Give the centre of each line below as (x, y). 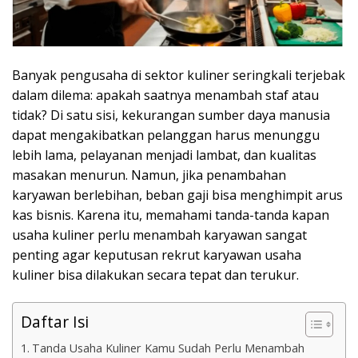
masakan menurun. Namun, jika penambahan (149, 175)
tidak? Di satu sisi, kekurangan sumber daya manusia (171, 115)
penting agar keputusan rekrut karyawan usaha (157, 255)
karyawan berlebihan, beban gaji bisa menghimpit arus (177, 195)
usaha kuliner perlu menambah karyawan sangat (159, 235)
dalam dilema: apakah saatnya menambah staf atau (165, 95)
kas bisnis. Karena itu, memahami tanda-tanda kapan (171, 215)
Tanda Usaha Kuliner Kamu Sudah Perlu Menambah (168, 348)
